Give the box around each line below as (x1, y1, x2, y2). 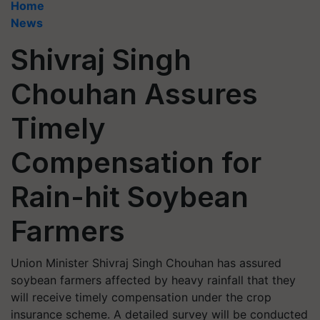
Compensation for (11, 145, 261, 180)
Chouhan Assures (11, 76, 258, 111)
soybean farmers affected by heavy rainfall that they (11, 273, 296, 287)
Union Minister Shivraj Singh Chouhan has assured (11, 256, 281, 270)
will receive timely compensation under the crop (11, 290, 271, 304)
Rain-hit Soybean (11, 179, 249, 214)
